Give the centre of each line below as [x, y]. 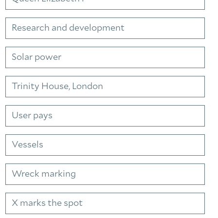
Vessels [27, 145]
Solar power [36, 57]
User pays [32, 116]
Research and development [68, 28]
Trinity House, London [57, 87]
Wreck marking [44, 174]
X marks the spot [47, 203]
